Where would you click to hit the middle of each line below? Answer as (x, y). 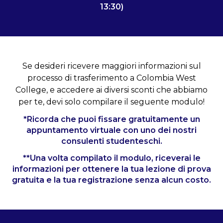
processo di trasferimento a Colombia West (111, 78)
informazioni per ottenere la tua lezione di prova (111, 169)
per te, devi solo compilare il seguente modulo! (111, 102)
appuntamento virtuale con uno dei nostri (111, 130)
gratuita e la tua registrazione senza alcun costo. (111, 180)
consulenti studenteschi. (111, 141)
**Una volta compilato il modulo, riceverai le (111, 158)
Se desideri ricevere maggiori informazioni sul (111, 66)
